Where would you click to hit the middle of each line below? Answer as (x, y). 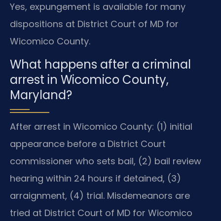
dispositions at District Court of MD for (94, 24)
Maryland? (41, 95)
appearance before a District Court (88, 144)
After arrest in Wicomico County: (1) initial (101, 126)
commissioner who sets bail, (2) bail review (106, 161)
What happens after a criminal (100, 64)
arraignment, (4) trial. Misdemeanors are (100, 195)
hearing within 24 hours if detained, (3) (95, 178)
